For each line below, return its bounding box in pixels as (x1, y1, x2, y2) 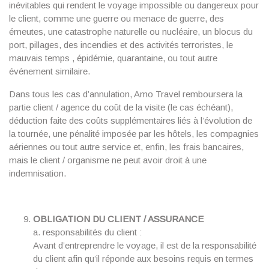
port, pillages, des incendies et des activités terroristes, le (9, 40, 233, 50)
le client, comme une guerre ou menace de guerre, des (9, 13, 224, 23)
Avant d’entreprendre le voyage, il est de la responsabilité (33, 240, 256, 250)
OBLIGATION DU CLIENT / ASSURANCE (33, 214, 204, 224)
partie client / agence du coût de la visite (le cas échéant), (9, 102, 233, 112)
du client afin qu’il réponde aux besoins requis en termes (33, 253, 253, 264)
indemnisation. (9, 168, 66, 178)
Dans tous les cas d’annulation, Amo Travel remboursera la (9, 89, 243, 99)
